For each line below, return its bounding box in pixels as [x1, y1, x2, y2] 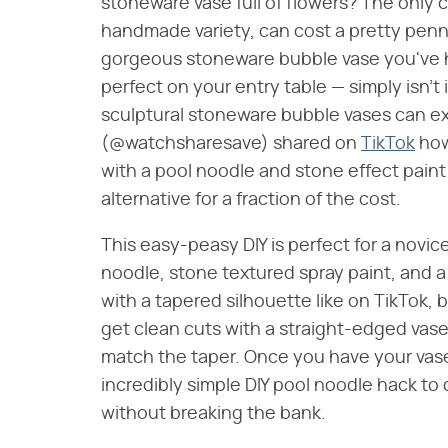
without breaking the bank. [101, 405, 326, 423]
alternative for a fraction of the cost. [101, 191, 401, 209]
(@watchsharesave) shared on [101, 135, 361, 153]
